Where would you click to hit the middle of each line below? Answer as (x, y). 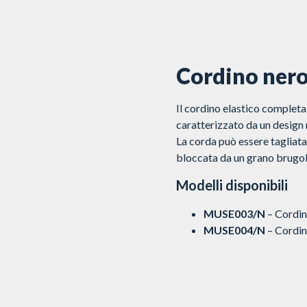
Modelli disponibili (232, 185)
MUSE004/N (234, 230)
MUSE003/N (235, 214)
